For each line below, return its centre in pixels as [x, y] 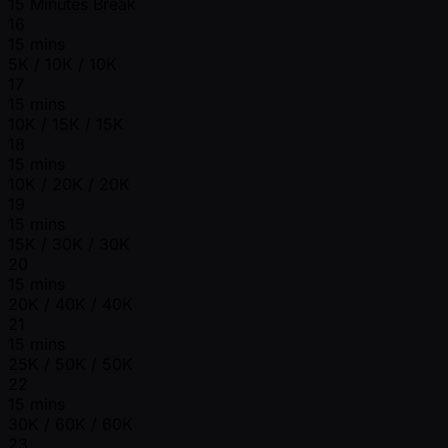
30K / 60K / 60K [70, 423]
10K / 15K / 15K [66, 123]
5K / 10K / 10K [62, 63]
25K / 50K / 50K [70, 363]
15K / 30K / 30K [69, 243]
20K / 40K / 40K [70, 303]
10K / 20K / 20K [69, 183]
